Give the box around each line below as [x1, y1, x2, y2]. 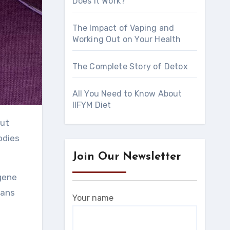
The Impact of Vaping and [72, 23, 175, 33]
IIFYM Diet [72, 100, 111, 110]
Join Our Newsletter [72, 151, 181, 163]
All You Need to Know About [72, 89, 182, 99]
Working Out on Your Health [72, 34, 181, 45]
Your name [72, 193, 113, 203]
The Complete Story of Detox [72, 62, 188, 72]
